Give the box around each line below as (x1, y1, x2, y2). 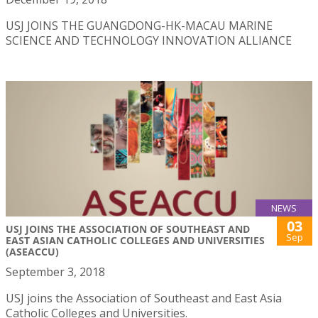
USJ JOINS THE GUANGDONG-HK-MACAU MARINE (6, 18, 273, 34)
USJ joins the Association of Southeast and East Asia (6, 290, 282, 307)
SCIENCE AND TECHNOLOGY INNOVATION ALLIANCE (6, 33, 292, 49)
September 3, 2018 (6, 264, 105, 280)
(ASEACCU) (6, 245, 59, 259)
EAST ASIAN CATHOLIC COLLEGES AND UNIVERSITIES (6, 234, 265, 248)
